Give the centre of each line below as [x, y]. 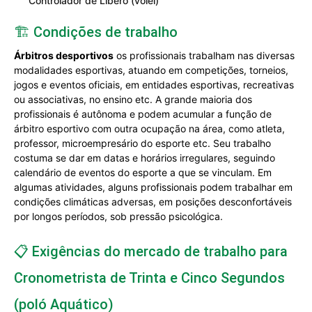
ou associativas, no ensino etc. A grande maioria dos [133, 99]
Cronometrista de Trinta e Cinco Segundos [149, 278]
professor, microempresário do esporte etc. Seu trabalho [142, 143]
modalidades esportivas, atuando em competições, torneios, [151, 70]
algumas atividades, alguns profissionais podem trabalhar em [153, 187]
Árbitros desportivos [64, 55]
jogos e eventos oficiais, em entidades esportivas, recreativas [154, 85]
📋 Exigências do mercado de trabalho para [151, 251]
